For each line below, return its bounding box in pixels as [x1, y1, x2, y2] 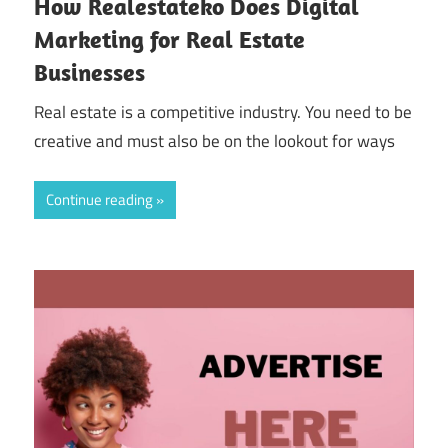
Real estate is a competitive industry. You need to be [34, 98, 412, 125]
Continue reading [46, 188, 153, 212]
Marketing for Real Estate [34, 24, 305, 55]
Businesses [34, 57, 145, 88]
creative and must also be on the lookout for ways [34, 127, 395, 154]
